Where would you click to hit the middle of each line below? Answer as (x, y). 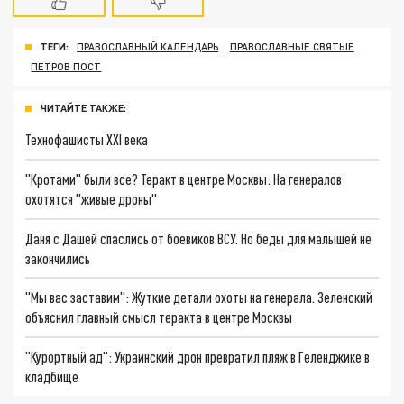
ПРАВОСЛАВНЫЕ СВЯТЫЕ (292, 47)
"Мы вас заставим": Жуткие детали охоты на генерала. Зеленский (199, 298)
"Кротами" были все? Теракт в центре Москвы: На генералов (184, 179)
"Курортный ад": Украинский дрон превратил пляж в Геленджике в (198, 356)
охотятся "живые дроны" (92, 198)
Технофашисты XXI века (87, 140)
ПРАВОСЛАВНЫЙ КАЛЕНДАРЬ (148, 47)
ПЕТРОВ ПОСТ (66, 67)
